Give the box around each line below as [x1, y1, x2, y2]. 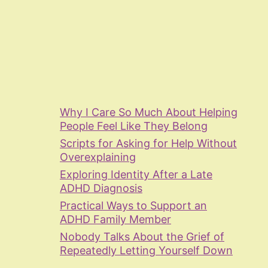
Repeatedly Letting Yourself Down [60, 243, 233, 257]
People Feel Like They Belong [60, 119, 208, 132]
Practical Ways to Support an [60, 199, 207, 212]
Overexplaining [60, 150, 136, 163]
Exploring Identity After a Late [60, 167, 212, 181]
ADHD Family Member [60, 212, 171, 226]
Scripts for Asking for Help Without [60, 136, 237, 150]
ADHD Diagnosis [60, 181, 142, 194]
